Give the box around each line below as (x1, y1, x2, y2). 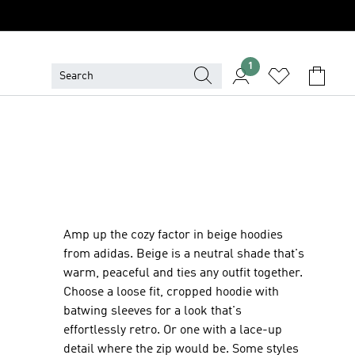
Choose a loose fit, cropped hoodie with (63, 286, 279, 299)
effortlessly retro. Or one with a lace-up (63, 324, 282, 337)
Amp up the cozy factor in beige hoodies (63, 229, 283, 242)
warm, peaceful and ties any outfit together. (63, 267, 303, 280)
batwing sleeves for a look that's (63, 305, 242, 318)
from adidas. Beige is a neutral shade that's (63, 248, 304, 261)
